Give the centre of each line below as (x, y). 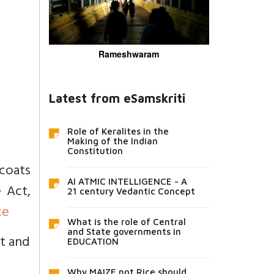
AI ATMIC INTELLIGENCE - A (127, 181)
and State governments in (124, 231)
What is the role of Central (126, 221)
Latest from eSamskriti (117, 98)
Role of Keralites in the (118, 131)
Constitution (95, 150)
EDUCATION (93, 241)
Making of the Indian (112, 141)
